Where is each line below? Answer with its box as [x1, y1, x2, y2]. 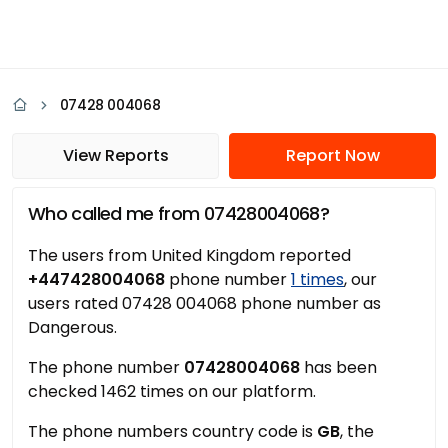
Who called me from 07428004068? [28, 201, 330, 226]
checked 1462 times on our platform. [28, 380, 316, 403]
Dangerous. [28, 316, 117, 339]
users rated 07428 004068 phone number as [28, 292, 381, 315]
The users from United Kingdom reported [28, 244, 351, 267]
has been [300, 356, 377, 379]
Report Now [285, 144, 380, 167]
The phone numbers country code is [28, 420, 317, 443]
